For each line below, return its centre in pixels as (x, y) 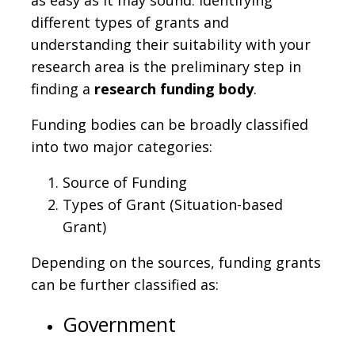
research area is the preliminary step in (166, 66)
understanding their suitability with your (171, 44)
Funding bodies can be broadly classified (170, 124)
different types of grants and (130, 22)
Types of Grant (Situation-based (173, 204)
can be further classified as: (125, 284)
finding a (63, 88)
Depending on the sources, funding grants (176, 262)
